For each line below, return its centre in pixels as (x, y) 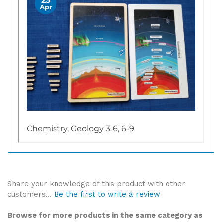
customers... (31, 190)
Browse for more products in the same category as (105, 211)
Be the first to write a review (107, 190)
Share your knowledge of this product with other (96, 179)
